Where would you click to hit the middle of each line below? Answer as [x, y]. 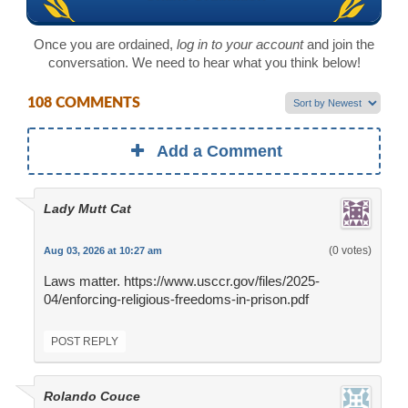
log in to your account [240, 44]
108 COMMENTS [84, 103]
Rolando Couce [92, 397]
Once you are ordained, [105, 44]
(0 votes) [350, 251]
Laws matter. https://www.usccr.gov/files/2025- [181, 281]
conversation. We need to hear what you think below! [204, 62]
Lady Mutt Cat [87, 209]
